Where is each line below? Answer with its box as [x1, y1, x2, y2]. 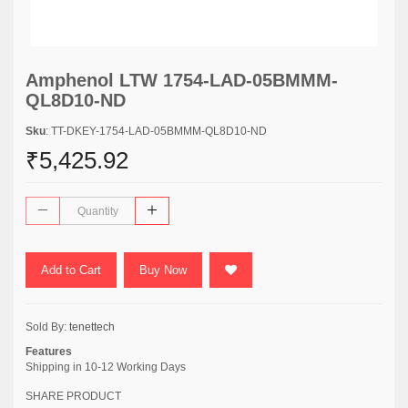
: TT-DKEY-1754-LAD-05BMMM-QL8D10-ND [46, 125, 267, 138]
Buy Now [139, 263, 187, 277]
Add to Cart [41, 263, 101, 277]
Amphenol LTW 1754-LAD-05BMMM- [25, 70, 338, 90]
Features [25, 345, 72, 358]
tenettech [69, 321, 115, 333]
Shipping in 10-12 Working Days [25, 361, 186, 373]
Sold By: [25, 321, 69, 333]
